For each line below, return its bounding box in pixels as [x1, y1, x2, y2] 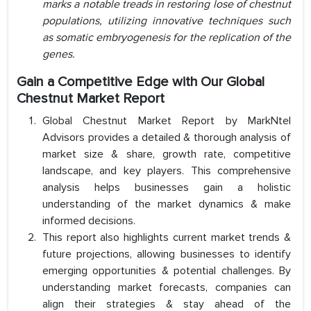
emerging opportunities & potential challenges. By [42, 264, 291, 278]
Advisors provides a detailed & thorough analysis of [42, 131, 291, 145]
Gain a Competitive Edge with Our [17, 74, 226, 91]
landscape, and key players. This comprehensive [42, 164, 291, 178]
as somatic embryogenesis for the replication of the [42, 31, 291, 45]
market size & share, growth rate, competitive [42, 147, 291, 162]
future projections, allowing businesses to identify [42, 247, 291, 262]
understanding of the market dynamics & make [42, 197, 291, 212]
